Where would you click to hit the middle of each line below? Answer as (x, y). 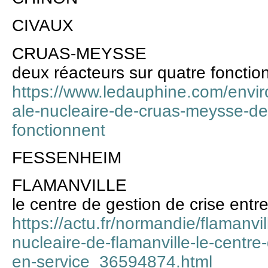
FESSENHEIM (67, 157)
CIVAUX (43, 26)
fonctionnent (59, 130)
